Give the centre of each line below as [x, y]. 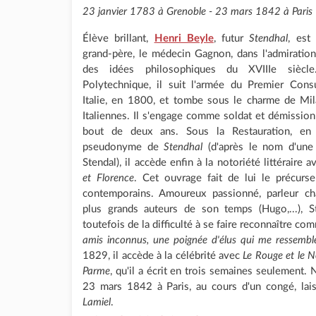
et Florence [108, 178]
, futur [231, 38]
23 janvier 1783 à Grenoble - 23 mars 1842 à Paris [197, 12]
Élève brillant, [119, 38]
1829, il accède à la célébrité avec [163, 256]
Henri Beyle [184, 38]
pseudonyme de [123, 147]
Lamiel [97, 302]
